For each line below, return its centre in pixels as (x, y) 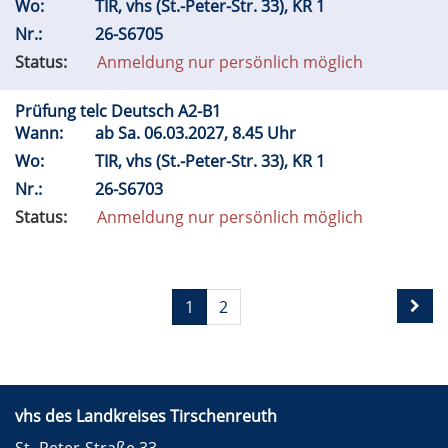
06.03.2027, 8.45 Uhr (222, 133)
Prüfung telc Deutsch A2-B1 (120, 111)
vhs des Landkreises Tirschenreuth (146, 416)
